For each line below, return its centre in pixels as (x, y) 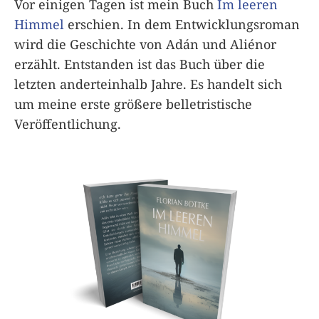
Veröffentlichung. (68, 124)
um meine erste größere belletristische (133, 104)
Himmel (39, 24)
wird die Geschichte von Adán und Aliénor (145, 44)
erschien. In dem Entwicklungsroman (182, 24)
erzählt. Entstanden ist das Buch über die (140, 64)
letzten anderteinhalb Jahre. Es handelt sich (148, 84)
